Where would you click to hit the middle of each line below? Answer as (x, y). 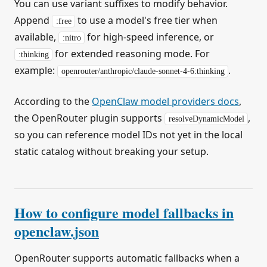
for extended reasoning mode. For (131, 53)
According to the (53, 101)
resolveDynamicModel (206, 119)
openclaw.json (57, 231)
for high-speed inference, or (150, 37)
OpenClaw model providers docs (165, 101)
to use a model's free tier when (147, 20)
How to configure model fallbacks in (124, 212)
